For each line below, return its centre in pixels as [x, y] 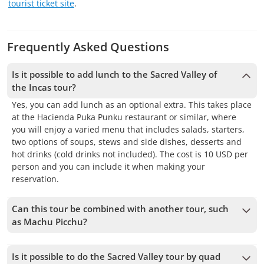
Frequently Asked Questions [88, 47]
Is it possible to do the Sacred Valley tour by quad [116, 256]
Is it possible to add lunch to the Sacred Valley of [114, 74]
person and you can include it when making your [108, 166]
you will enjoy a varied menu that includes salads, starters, [128, 129]
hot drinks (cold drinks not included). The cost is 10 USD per [130, 154]
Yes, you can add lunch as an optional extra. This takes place [132, 105]
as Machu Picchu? [49, 222]
